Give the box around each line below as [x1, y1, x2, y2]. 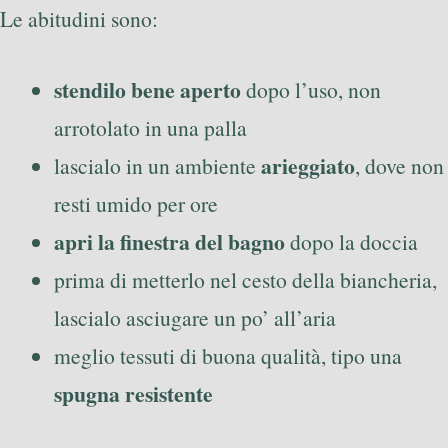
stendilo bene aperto [54, 73, 241, 105]
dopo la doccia [285, 226, 418, 256]
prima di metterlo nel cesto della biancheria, [54, 264, 437, 294]
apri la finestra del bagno [54, 225, 285, 257]
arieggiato [261, 149, 355, 181]
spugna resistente [54, 377, 213, 409]
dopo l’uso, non [241, 74, 381, 104]
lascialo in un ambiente [54, 150, 261, 180]
